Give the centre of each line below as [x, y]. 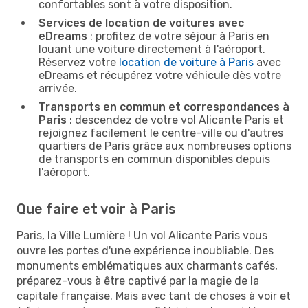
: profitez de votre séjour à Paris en [178, 36]
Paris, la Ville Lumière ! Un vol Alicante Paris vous [142, 235]
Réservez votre [79, 62]
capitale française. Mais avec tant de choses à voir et [154, 296]
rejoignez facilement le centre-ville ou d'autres [161, 133]
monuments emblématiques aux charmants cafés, [147, 265]
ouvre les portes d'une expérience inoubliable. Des [145, 250]
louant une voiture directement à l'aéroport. [152, 49]
